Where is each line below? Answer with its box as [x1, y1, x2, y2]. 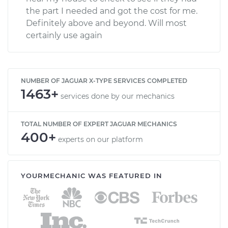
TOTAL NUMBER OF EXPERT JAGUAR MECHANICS [21, 120, 177, 128]
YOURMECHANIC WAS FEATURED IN [21, 171, 162, 180]
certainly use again [26, 30, 102, 40]
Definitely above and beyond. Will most [26, 18, 187, 28]
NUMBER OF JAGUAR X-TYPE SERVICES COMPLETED [21, 76, 187, 84]
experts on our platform [58, 134, 143, 144]
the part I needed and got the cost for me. [26, 6, 197, 16]
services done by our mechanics [61, 91, 175, 101]
